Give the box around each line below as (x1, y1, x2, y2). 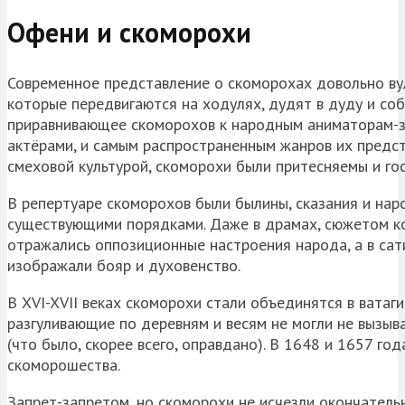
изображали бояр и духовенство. (7, 255, 240, 277)
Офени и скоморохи (7, 14, 251, 51)
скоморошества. (7, 354, 120, 376)
